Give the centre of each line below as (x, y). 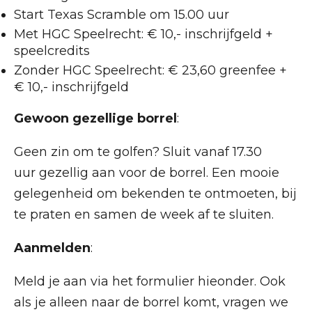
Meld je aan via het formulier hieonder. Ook (150, 281)
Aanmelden (52, 248)
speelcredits (52, 51)
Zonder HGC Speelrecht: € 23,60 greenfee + (150, 70)
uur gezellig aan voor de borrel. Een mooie (147, 173)
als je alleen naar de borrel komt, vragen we (151, 302)
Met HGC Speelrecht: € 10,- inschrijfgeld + (143, 34)
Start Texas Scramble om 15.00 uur (122, 15)
